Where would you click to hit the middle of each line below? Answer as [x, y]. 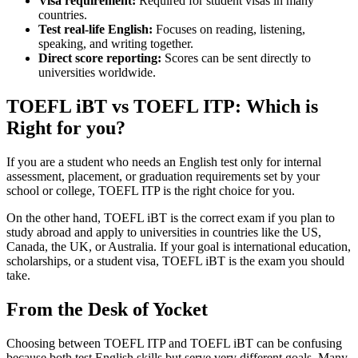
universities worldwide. [97, 73]
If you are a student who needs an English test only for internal [164, 162]
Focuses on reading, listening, [229, 30]
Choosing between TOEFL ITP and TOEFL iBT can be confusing [174, 343]
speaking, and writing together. [116, 44]
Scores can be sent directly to [238, 58]
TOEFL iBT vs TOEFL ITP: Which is [162, 107]
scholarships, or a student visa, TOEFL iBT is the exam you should [175, 261]
